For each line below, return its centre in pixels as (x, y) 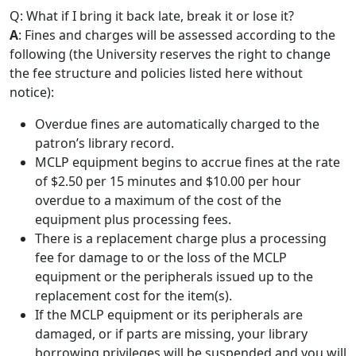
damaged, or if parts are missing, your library (171, 334)
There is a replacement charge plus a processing (181, 238)
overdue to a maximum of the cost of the (158, 200)
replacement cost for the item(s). (133, 296)
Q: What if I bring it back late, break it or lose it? (152, 16)
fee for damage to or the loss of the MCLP (161, 257)
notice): (32, 92)
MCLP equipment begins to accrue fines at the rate (188, 162)
